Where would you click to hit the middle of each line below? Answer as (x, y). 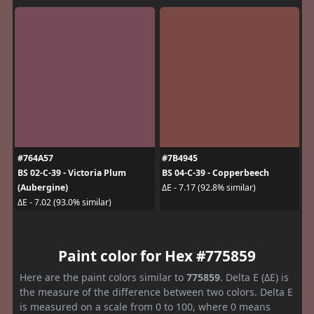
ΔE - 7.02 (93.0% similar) (64, 202)
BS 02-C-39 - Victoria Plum (71, 172)
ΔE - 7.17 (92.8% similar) (209, 187)
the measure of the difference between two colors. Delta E (156, 292)
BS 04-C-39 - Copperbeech (216, 172)
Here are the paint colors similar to (103, 277)
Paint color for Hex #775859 (157, 255)
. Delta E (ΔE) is (254, 277)
